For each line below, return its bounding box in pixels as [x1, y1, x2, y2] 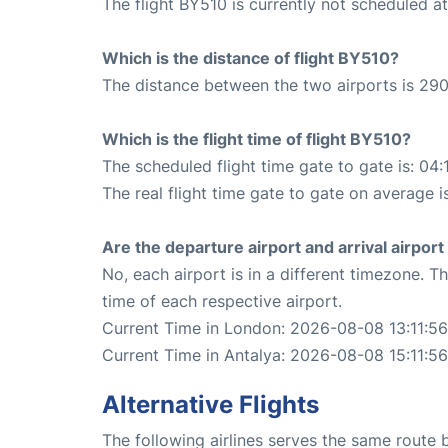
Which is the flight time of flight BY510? [102, 129, 411, 150]
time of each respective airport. [102, 291, 342, 312]
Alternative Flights [102, 390, 319, 420]
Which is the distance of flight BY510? [102, 48, 399, 69]
